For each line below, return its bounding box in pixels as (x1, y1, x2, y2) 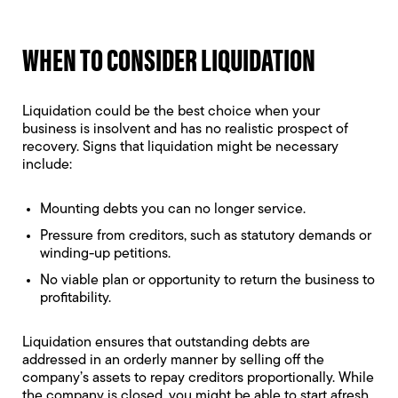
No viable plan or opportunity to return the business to (40, 274, 375, 289)
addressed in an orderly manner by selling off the (22, 354, 324, 369)
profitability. (40, 291, 111, 306)
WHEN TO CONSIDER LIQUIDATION (22, 36, 315, 81)
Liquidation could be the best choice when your (22, 105, 320, 120)
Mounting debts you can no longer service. (40, 203, 306, 218)
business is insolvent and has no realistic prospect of (22, 123, 348, 138)
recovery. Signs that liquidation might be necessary (22, 140, 338, 155)
